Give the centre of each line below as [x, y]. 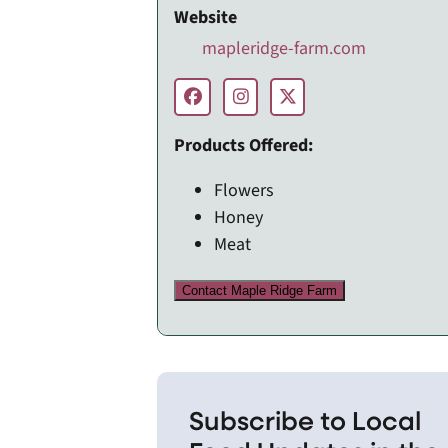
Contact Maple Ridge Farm [260, 290]
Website [206, 17]
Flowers [244, 190]
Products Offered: [244, 145]
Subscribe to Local [305, 419]
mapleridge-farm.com [282, 48]
